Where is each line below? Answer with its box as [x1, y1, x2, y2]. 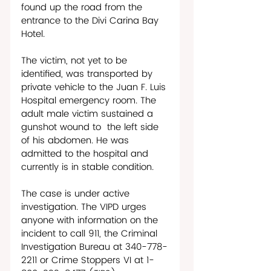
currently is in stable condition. [21, 159, 157, 175]
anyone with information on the [21, 212, 161, 228]
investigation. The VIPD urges [21, 199, 149, 215]
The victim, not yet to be [21, 53, 130, 68]
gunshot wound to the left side [21, 119, 162, 135]
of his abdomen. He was [21, 132, 132, 148]
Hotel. [21, 26, 45, 42]
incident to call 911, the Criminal [21, 226, 160, 241]
